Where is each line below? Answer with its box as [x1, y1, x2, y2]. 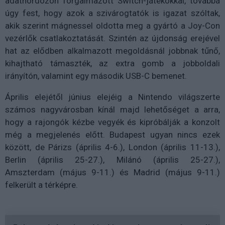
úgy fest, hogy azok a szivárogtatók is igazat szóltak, [5, 8, 220, 18]
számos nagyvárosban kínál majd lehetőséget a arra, [5, 104, 220, 115]
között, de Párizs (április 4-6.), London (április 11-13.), [5, 142, 220, 152]
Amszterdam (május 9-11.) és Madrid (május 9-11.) [5, 167, 220, 177]
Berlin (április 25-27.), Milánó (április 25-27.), [5, 154, 220, 165]
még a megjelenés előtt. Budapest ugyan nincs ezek [5, 129, 220, 140]
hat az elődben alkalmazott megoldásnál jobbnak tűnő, [5, 45, 220, 56]
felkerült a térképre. [5, 179, 78, 190]
